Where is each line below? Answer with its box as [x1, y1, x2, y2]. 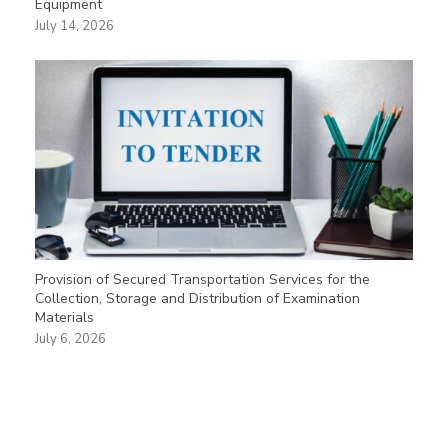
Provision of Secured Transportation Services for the [35, 269, 370, 289]
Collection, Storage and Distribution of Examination [35, 288, 360, 308]
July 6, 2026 [35, 329, 106, 348]
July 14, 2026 [35, 17, 114, 36]
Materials [35, 307, 94, 327]
